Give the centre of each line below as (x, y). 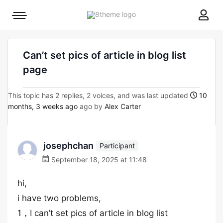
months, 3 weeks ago (43, 106)
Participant (117, 145)
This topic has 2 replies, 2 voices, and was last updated (99, 95)
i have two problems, (59, 198)
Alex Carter (123, 106)
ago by (91, 106)
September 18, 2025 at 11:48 (98, 160)
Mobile (30, 18)
